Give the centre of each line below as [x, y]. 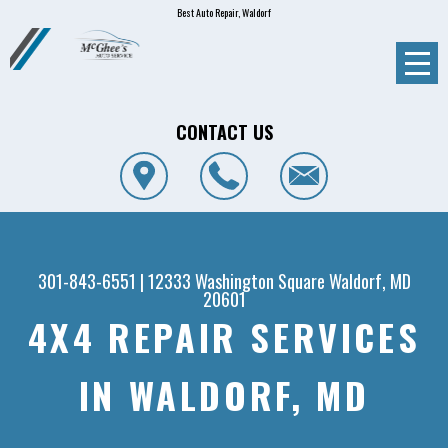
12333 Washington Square [236, 281]
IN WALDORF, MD [224, 395]
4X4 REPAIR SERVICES [224, 337]
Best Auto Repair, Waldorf [224, 12]
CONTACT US [224, 131]
